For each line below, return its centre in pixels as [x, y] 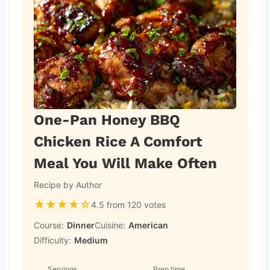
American [148, 225]
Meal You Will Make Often [125, 163]
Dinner [80, 225]
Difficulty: [52, 240]
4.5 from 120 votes [128, 205]
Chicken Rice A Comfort [118, 141]
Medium [91, 240]
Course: [49, 225]
